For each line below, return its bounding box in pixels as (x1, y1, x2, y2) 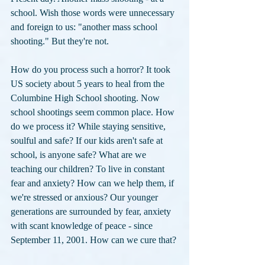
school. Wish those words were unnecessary (11, 8, 177, 18)
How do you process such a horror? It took (11, 64, 173, 75)
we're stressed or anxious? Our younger (11, 192, 160, 203)
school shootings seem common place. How (11, 107, 177, 118)
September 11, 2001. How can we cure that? (11, 235, 176, 245)
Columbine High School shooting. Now (11, 93, 162, 104)
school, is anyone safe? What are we (11, 150, 148, 160)
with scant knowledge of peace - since (11, 221, 155, 231)
